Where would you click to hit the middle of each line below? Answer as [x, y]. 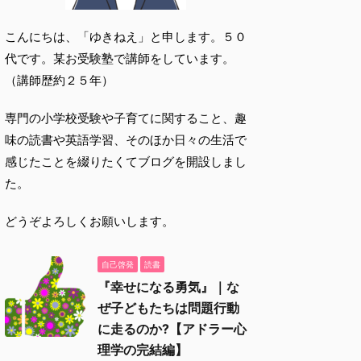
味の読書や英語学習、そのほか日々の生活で [126, 140]
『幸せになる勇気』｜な [168, 287]
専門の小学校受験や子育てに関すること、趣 [126, 118]
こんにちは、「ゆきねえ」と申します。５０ [126, 37]
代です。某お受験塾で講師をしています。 [120, 58]
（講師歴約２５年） [59, 80]
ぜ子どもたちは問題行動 [168, 308]
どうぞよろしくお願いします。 [89, 221]
